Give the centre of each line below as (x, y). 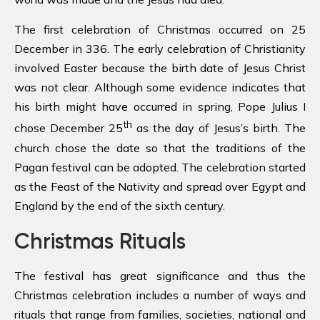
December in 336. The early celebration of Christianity (160, 49)
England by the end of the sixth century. (120, 205)
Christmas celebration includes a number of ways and (160, 295)
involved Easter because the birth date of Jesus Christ (160, 68)
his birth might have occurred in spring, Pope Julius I (160, 107)
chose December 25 (69, 128)
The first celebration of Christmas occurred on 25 (160, 30)
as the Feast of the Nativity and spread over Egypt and (160, 186)
